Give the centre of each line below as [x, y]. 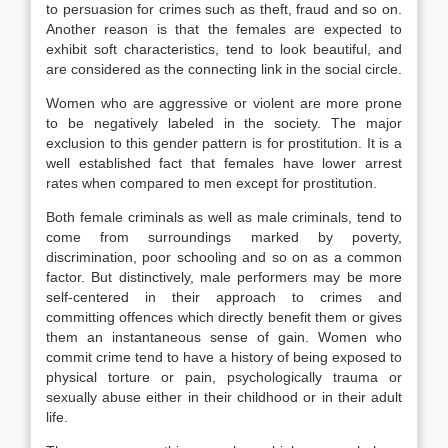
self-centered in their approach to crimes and [224, 297]
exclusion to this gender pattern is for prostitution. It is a [224, 143]
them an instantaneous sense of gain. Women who [224, 337]
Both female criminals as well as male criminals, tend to [224, 217]
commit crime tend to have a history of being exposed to [224, 357]
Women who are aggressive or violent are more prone [224, 103]
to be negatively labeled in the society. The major [224, 123]
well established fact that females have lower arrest [224, 163]
